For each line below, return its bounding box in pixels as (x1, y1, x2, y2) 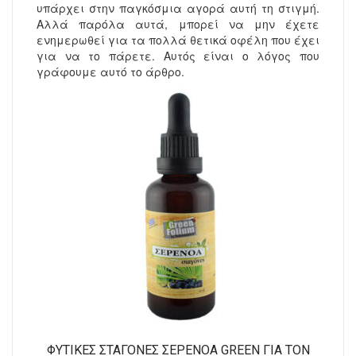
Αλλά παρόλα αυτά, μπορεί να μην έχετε (37, 16, 319, 33)
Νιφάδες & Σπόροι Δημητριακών (17, 56, 163, 69)
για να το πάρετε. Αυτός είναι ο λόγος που (37, 48, 319, 64)
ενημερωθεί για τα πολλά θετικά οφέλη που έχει (37, 32, 319, 48)
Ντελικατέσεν (17, 25, 83, 37)
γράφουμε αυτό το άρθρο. (37, 64, 184, 80)
